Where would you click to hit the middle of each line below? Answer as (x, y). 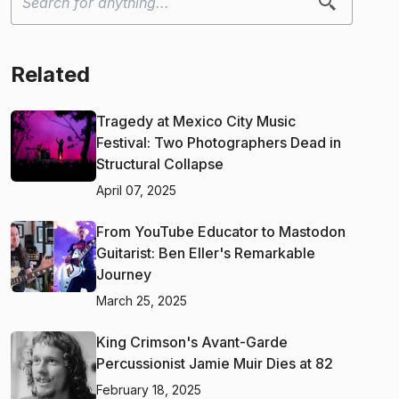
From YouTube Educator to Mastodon (221, 231)
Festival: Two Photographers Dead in (219, 142)
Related (50, 74)
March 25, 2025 (142, 300)
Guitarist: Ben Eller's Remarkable (206, 252)
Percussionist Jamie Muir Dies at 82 (215, 363)
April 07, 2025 (136, 190)
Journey (124, 274)
